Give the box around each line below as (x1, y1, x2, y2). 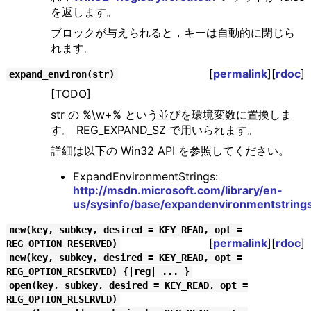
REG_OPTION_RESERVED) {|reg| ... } (6, 266, 190, 278)
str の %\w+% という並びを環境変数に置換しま (50, 108, 292, 122)
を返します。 (50, 5, 117, 19)
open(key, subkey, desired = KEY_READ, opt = (9, 280, 249, 292)
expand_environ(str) (9, 69, 115, 81)
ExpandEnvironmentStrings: (72, 169, 218, 184)
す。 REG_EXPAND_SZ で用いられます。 (50, 123, 258, 137)
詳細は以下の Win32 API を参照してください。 (50, 144, 289, 158)
